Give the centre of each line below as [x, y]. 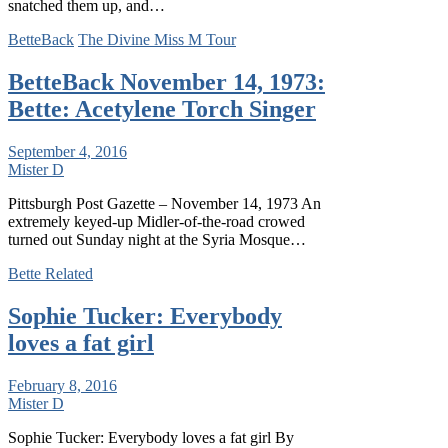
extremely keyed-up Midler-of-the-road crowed [156, 222]
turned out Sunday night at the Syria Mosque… [157, 240]
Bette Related [50, 274]
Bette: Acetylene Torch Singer [162, 109]
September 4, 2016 [67, 152]
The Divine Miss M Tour [157, 40]
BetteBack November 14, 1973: [166, 82]
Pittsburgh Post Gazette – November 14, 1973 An [164, 204]
